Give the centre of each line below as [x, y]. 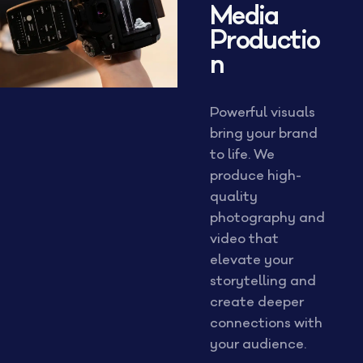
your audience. [258, 344]
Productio [265, 41]
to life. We [242, 155]
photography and [267, 218]
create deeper [256, 302]
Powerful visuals [262, 113]
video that [244, 239]
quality [233, 197]
